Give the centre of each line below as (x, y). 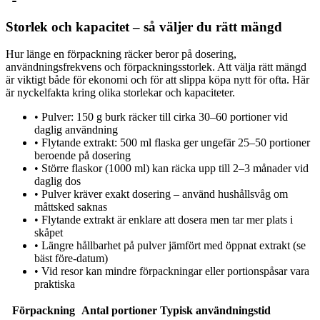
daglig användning (76, 130)
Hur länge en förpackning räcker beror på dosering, (121, 54)
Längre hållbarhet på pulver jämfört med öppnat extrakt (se (174, 246)
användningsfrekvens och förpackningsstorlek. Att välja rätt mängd (156, 67)
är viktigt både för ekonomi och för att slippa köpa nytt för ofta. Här (157, 80)
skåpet (49, 233)
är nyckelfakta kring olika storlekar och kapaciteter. (120, 93)
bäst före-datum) (71, 259)
